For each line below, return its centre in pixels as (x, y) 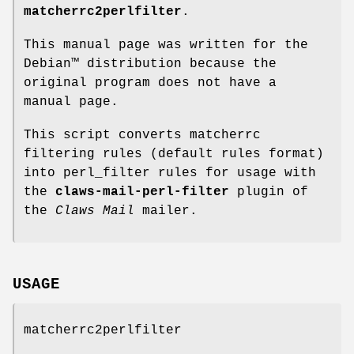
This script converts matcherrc (142, 135)
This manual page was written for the (166, 45)
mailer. (166, 211)
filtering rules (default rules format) (174, 154)
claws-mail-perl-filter (142, 192)
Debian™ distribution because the (150, 64)
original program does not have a (150, 83)
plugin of (269, 192)
